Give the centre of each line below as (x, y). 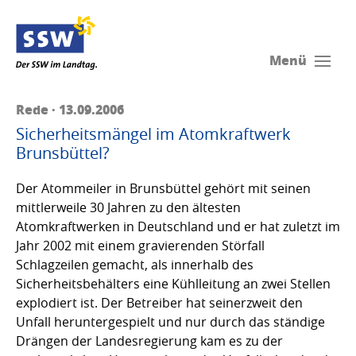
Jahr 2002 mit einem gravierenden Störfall (140, 245)
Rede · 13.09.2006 (70, 109)
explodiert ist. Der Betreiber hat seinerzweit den (159, 302)
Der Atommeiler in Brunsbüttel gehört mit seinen (163, 188)
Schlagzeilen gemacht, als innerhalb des (135, 264)
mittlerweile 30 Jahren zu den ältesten (128, 207)
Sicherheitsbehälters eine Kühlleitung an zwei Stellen (173, 283)
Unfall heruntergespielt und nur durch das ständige (170, 321)
